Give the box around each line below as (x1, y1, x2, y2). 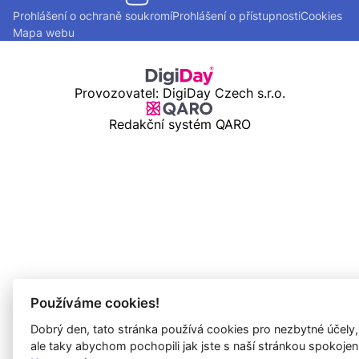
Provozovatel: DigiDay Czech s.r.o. (74, 84, 285, 101)
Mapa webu (13, 25, 75, 39)
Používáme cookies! (30, 294, 160, 311)
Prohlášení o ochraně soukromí (13, 8, 172, 22)
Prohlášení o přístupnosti (172, 8, 301, 22)
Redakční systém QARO (108, 115, 251, 132)
